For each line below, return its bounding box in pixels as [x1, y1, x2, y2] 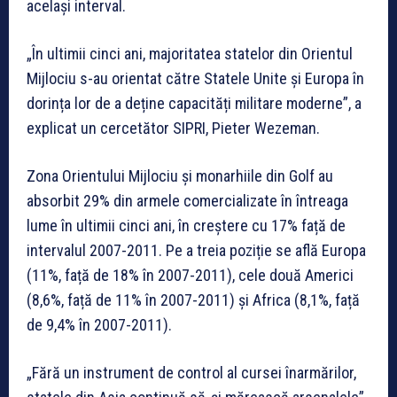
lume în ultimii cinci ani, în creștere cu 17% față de [27, 215, 346, 235]
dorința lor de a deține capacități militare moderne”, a [27, 93, 362, 113]
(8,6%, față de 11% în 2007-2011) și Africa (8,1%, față [27, 290, 360, 309]
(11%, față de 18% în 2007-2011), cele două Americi [27, 265, 354, 284]
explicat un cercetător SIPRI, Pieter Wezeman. [27, 118, 320, 137]
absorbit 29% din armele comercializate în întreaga [27, 191, 348, 210]
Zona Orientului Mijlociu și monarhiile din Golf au [27, 166, 333, 185]
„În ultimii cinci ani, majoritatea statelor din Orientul [27, 43, 353, 63]
